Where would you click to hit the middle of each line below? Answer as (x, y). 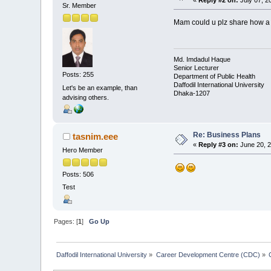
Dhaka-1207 (191, 93)
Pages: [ (66, 221)
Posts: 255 (78, 75)
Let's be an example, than (100, 87)
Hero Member (83, 150)
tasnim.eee (95, 136)
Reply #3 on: (219, 144)
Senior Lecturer (196, 68)
